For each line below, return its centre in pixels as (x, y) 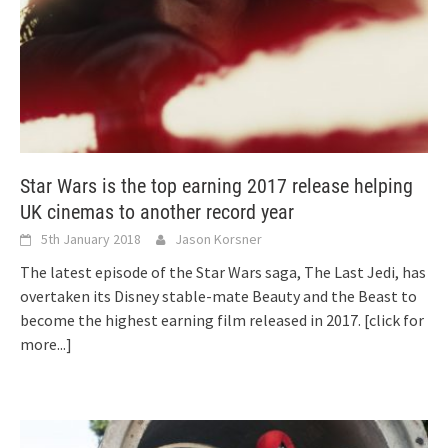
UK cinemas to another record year (157, 211)
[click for (394, 319)
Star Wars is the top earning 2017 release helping (216, 185)
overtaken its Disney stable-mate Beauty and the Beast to (218, 295)
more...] (46, 343)
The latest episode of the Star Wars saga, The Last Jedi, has (223, 271)
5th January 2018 (91, 238)
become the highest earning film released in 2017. (192, 319)
